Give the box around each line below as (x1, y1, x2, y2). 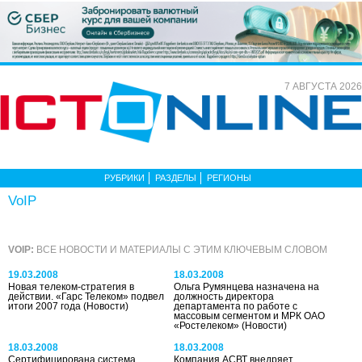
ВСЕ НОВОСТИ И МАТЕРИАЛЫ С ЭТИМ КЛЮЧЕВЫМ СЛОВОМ (34, 243, 327, 255)
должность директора (174, 290, 275, 302)
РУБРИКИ (104, 172, 145, 183)
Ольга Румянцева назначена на (174, 280, 320, 293)
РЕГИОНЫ (207, 172, 251, 183)
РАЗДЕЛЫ (155, 172, 196, 183)
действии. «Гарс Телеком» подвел (8, 290, 164, 302)
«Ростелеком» (174, 319, 242, 331)
